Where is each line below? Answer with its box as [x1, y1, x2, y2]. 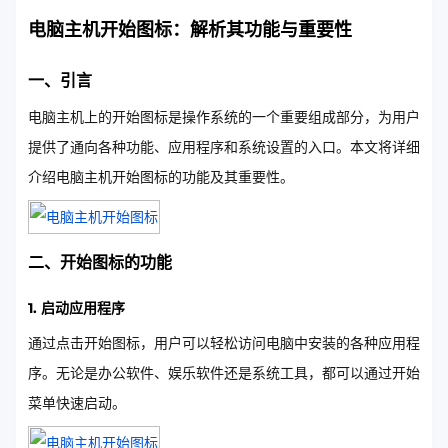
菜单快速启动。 [28, 394, 126, 412]
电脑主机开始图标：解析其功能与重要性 [28, 19, 352, 41]
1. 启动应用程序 [28, 299, 125, 317]
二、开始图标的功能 [28, 253, 172, 272]
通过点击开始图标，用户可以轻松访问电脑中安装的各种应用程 [28, 334, 420, 352]
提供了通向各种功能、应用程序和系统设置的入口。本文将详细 [28, 138, 420, 156]
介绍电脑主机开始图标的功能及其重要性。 [28, 168, 294, 186]
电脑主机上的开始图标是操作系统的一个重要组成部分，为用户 [28, 108, 420, 126]
